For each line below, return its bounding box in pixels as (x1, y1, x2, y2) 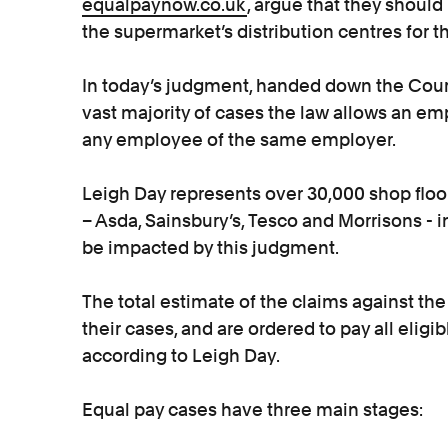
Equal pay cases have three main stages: (82, 398, 423, 420)
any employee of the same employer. (82, 128, 396, 150)
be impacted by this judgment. (82, 236, 339, 258)
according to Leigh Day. (82, 344, 280, 366)
